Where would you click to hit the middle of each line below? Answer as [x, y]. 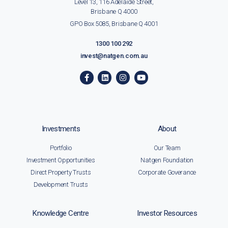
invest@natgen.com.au [114, 56]
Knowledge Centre [61, 213]
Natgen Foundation [167, 160]
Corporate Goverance [167, 173]
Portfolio [61, 148]
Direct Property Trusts [61, 173]
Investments [61, 129]
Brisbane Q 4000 [114, 12]
